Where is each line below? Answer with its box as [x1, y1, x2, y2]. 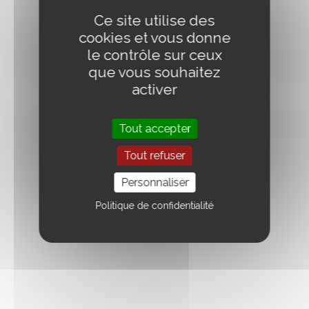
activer [132, 81, 177, 98]
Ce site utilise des [94, 12, 215, 29]
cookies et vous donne [79, 29, 230, 46]
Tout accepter [119, 122, 190, 135]
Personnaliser [121, 176, 188, 189]
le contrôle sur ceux [87, 46, 222, 63]
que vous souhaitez [88, 63, 221, 81]
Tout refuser [123, 149, 186, 162]
